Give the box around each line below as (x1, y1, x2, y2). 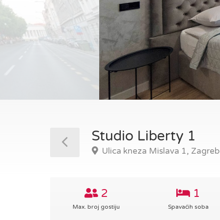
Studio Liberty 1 (92, 128, 196, 144)
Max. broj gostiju (72, 203, 120, 210)
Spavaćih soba (167, 203, 209, 210)
